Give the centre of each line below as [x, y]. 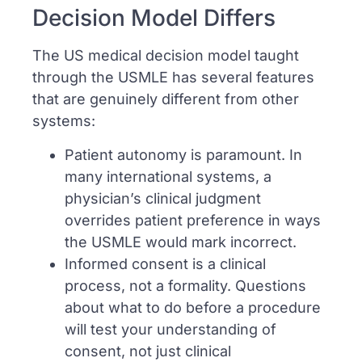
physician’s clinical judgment [163, 198]
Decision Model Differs [154, 18]
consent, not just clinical [148, 351]
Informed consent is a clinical [165, 263]
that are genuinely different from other [166, 99]
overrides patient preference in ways [193, 220]
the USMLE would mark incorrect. [181, 242]
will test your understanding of [170, 329]
